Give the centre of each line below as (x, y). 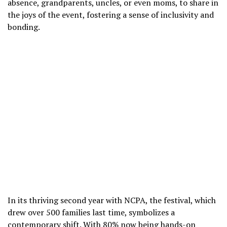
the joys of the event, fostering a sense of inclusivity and (111, 14)
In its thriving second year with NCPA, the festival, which (112, 200)
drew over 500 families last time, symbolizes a (91, 213)
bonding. (24, 27)
